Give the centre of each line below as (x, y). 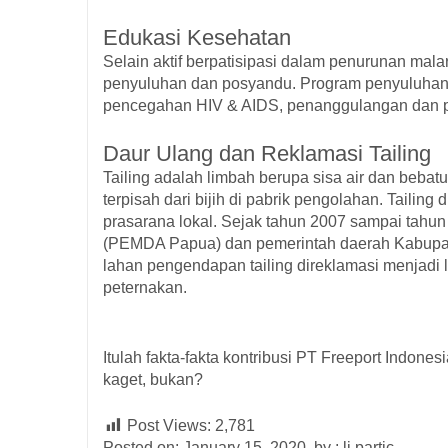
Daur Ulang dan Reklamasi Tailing (267, 153)
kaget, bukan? (153, 379)
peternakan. (145, 287)
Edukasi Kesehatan (197, 37)
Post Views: (171, 425)
